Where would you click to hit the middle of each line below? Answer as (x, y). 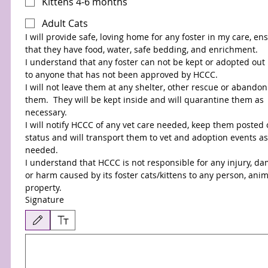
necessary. (46, 112)
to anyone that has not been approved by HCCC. (121, 74)
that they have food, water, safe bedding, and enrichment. (143, 49)
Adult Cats (65, 23)
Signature (45, 200)
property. (43, 188)
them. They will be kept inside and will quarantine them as (144, 100)
